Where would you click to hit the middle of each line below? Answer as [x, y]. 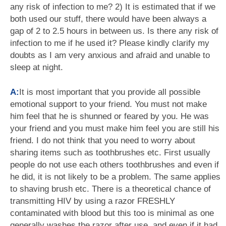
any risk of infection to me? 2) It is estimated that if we [113, 7]
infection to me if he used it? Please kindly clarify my [110, 43]
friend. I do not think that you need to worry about [103, 140]
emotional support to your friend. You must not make [108, 104]
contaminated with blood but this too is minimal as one [112, 213]
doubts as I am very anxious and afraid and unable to [110, 55]
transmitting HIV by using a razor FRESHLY [93, 201]
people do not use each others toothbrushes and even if [115, 165]
